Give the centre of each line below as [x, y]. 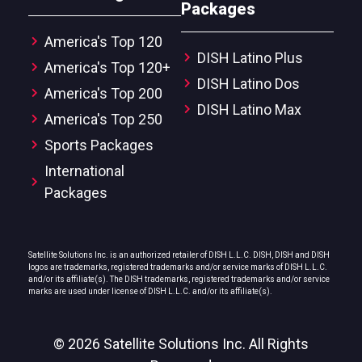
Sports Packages [99, 145]
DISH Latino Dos [248, 83]
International [84, 170]
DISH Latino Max [249, 109]
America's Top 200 [103, 93]
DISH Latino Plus [250, 57]
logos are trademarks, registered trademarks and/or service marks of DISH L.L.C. [178, 267]
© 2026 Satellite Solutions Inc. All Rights [181, 343]
